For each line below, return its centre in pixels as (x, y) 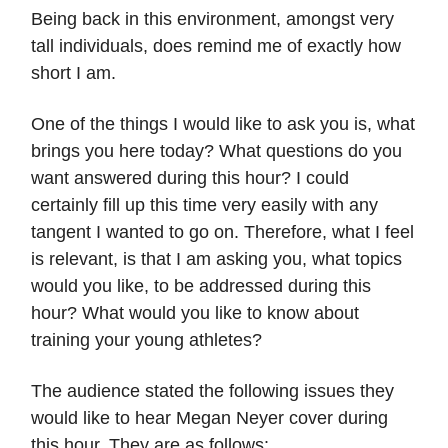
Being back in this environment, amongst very (212, 19)
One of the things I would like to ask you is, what (223, 124)
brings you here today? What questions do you (216, 151)
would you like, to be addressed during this (201, 286)
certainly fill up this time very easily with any (204, 205)
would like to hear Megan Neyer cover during (209, 418)
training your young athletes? (146, 340)
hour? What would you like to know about (195, 313)
